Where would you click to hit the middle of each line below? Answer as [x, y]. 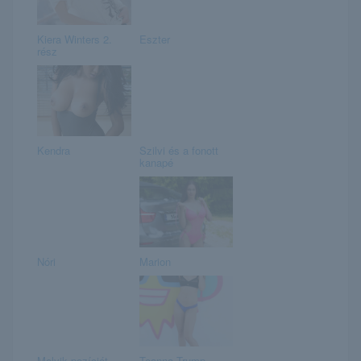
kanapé [156, 163]
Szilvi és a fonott [178, 151]
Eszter [154, 39]
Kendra [54, 151]
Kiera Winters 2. [75, 39]
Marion [155, 262]
